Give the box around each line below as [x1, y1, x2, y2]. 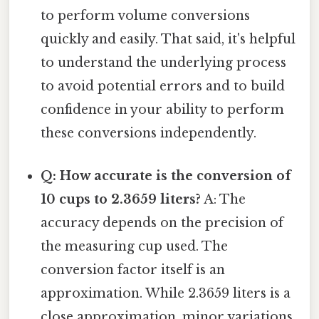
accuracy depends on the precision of [41, 214, 284, 231]
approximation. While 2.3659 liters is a [41, 285, 291, 301]
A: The [201, 191, 246, 207]
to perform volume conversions [41, 8, 251, 24]
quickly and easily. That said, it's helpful [41, 31, 296, 48]
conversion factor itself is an [41, 261, 226, 278]
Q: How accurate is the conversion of [41, 167, 292, 184]
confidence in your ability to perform [41, 102, 285, 118]
